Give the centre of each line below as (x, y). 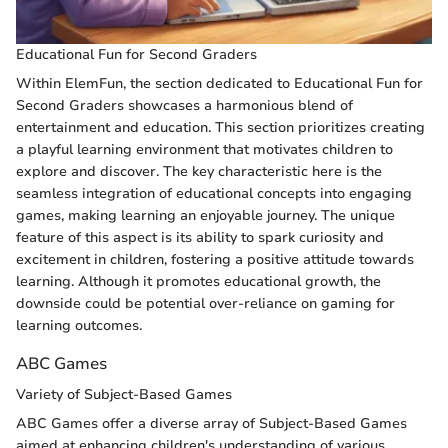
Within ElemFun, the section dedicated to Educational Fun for (219, 84)
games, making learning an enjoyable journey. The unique (205, 216)
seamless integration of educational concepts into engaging (214, 194)
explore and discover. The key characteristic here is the (199, 172)
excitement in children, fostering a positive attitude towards (215, 260)
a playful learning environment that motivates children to (204, 150)
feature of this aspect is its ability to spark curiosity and (200, 238)
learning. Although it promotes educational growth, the (198, 282)
